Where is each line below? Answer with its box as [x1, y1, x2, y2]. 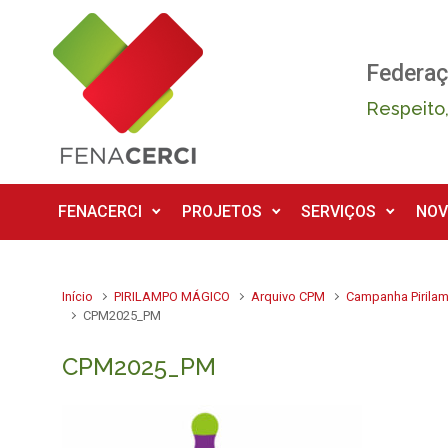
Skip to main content [21, 12, 164, 32]
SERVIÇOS [301, 202, 377, 221]
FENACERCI [58, 202, 142, 221]
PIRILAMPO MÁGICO [114, 289, 231, 304]
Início [62, 289, 93, 304]
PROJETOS [181, 202, 262, 221]
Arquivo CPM [251, 289, 326, 304]
